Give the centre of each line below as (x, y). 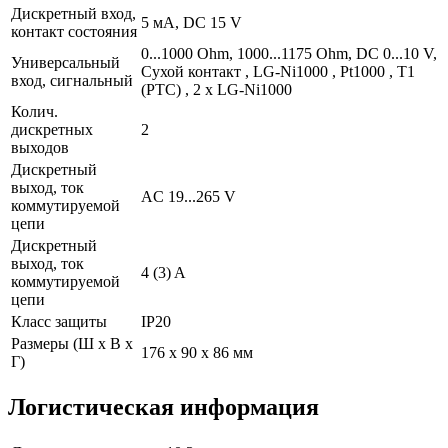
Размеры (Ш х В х (72, 343)
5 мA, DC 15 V (191, 22)
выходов (40, 147)
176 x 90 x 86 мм (197, 352)
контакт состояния (74, 31)
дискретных (52, 129)
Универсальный (65, 62)
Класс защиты (59, 321)
